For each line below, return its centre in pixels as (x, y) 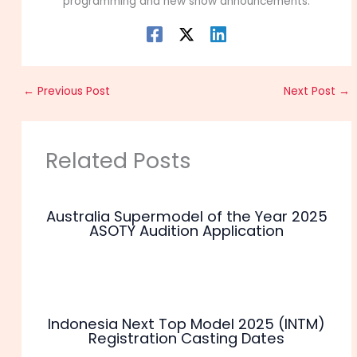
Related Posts (118, 160)
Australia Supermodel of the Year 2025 (186, 217)
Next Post (311, 91)
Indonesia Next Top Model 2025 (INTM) (186, 324)
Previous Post (73, 91)
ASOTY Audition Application (186, 231)
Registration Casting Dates (186, 338)
